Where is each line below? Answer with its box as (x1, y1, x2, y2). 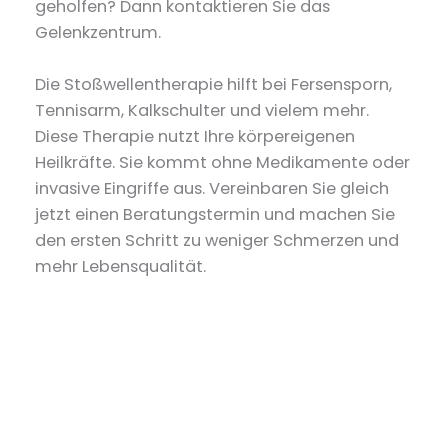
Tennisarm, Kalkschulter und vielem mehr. (35, 98, 370, 122)
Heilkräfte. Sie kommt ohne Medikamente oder (35, 150, 411, 174)
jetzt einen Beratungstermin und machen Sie (35, 202, 396, 226)
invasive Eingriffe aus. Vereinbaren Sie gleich (35, 176, 390, 200)
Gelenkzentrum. (35, 20, 162, 44)
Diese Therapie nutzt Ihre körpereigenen (35, 124, 356, 148)
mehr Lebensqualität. (35, 254, 207, 278)
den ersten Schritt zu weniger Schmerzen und (35, 228, 400, 252)
